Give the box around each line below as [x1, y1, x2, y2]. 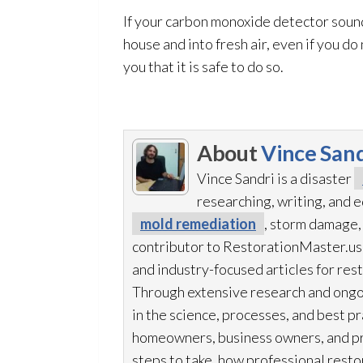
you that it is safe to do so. [123, 58, 284, 75]
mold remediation [140, 215, 256, 233]
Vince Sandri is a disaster [197, 169, 354, 187]
